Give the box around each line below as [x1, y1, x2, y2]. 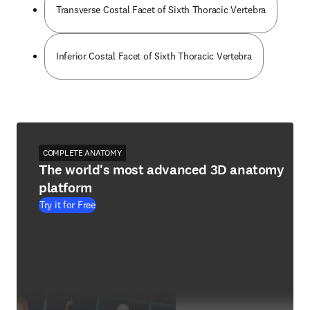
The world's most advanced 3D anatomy [39, 161, 284, 179]
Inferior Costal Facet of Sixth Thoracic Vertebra [56, 50, 252, 62]
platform [39, 179, 92, 197]
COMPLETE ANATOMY [43, 147, 122, 158]
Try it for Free [39, 199, 95, 211]
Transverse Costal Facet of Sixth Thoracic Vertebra [56, 3, 266, 16]
